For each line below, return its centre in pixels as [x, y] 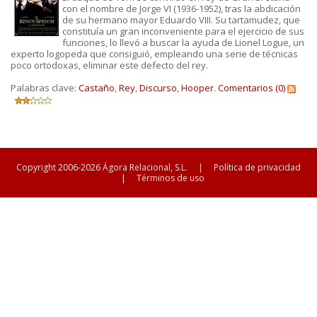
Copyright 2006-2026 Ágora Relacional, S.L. [102, 167]
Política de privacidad [257, 167]
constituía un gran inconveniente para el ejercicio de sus [183, 31]
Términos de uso [171, 178]
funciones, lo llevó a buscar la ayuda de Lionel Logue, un [183, 42]
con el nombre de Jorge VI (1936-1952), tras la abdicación [181, 8]
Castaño [97, 88]
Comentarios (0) [252, 88]
